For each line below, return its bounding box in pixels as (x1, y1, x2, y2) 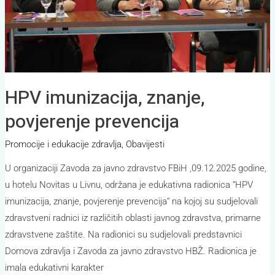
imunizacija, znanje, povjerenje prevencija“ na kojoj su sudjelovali (5, 195, 258, 207)
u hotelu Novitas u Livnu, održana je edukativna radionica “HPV (5, 179, 254, 190)
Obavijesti (126, 138, 165, 150)
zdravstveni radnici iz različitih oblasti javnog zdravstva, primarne (5, 212, 261, 223)
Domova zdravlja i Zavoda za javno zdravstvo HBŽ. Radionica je (5, 245, 257, 257)
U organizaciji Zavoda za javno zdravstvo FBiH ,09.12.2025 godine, (5, 162, 267, 174)
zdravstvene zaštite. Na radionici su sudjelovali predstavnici (5, 228, 242, 240)
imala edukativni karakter (5, 261, 104, 273)
